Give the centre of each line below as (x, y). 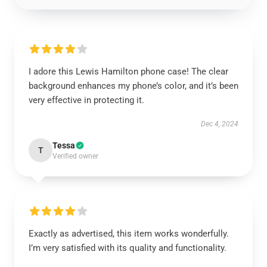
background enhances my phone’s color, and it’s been (133, 86)
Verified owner (75, 156)
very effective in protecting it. (86, 100)
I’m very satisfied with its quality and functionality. (128, 248)
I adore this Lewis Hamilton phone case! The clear (128, 72)
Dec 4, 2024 (220, 124)
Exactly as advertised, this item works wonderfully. (129, 234)
